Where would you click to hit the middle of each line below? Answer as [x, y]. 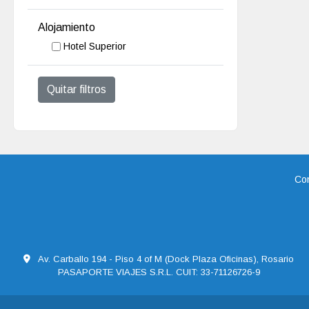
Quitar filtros [77, 89]
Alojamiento [67, 27]
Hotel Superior [95, 46]
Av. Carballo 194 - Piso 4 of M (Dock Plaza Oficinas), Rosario [165, 259]
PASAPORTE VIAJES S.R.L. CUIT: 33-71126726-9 [159, 272]
